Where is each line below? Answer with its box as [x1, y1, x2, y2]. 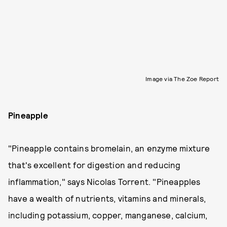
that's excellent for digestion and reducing [8, 160, 181, 170]
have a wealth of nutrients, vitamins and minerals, [8, 193, 206, 203]
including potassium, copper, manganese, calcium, [8, 210, 208, 220]
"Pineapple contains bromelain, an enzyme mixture [8, 143, 210, 153]
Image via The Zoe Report [145, 75, 219, 82]
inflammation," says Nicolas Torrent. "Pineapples [8, 176, 201, 186]
